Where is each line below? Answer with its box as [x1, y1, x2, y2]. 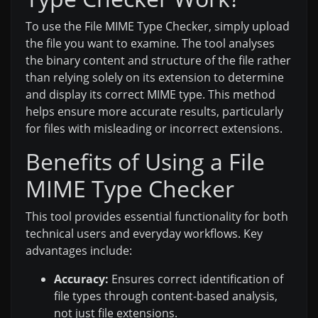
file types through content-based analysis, [54, 288, 278, 305]
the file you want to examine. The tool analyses [26, 35, 275, 52]
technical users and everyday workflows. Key [26, 226, 263, 242]
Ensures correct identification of [109, 271, 283, 287]
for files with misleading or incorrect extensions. [26, 121, 283, 137]
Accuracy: [54, 271, 109, 287]
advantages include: [26, 243, 132, 259]
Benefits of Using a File [26, 146, 265, 177]
